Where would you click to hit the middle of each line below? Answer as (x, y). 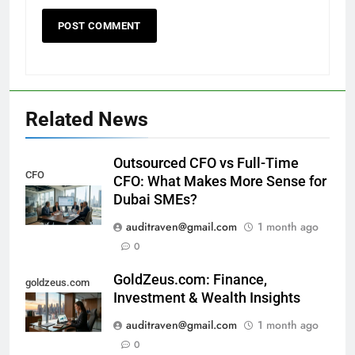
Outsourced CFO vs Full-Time (206, 164)
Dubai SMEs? (155, 200)
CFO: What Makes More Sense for (220, 182)
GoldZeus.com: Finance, (190, 280)
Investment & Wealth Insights (207, 298)
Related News (87, 120)
